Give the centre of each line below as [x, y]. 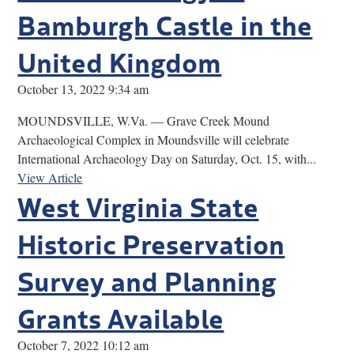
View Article [50, 177]
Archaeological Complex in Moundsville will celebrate [154, 139]
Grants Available [121, 316]
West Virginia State [138, 205]
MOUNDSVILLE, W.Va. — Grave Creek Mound [144, 120]
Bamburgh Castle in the [165, 23]
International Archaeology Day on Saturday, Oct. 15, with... [167, 158]
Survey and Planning [147, 279]
